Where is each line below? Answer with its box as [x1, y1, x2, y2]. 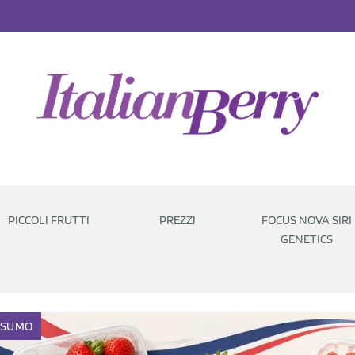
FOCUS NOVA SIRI [261, 212, 352, 227]
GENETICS [280, 231, 333, 246]
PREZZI [159, 212, 196, 227]
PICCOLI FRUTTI [7, 212, 90, 227]
